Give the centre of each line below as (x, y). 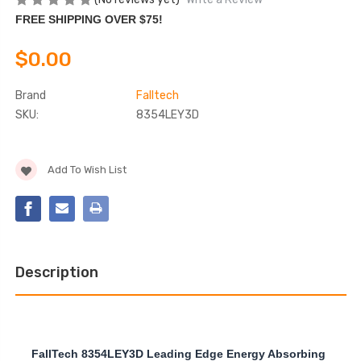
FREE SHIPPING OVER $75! (89, 20)
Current (34, 156)
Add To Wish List (87, 170)
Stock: (30, 171)
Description (56, 273)
